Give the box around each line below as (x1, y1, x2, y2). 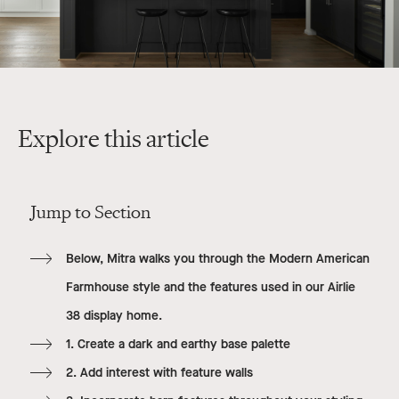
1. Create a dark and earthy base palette (65, 336, 290, 354)
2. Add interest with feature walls (65, 364, 253, 382)
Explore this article (18, 124, 209, 155)
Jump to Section (29, 201, 151, 225)
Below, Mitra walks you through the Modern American (65, 250, 370, 268)
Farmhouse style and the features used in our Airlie (65, 279, 355, 297)
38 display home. (65, 307, 162, 325)
